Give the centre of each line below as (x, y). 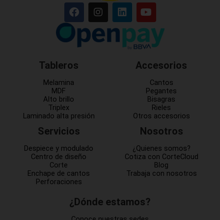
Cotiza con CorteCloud (161, 157)
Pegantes (161, 91)
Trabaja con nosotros (161, 173)
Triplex (59, 108)
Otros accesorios (161, 116)
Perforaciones (59, 182)
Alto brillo (59, 99)
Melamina (59, 82)
